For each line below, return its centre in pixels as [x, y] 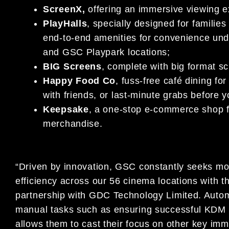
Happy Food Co [79, 81]
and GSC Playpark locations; [107, 52]
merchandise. [73, 123]
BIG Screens [72, 66]
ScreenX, [66, 9]
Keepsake [66, 109]
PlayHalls [65, 23]
